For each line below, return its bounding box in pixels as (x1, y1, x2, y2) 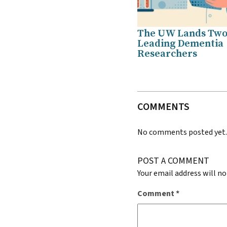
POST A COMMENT (137, 155, 210, 168)
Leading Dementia (137, 37, 224, 51)
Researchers (137, 48, 198, 61)
